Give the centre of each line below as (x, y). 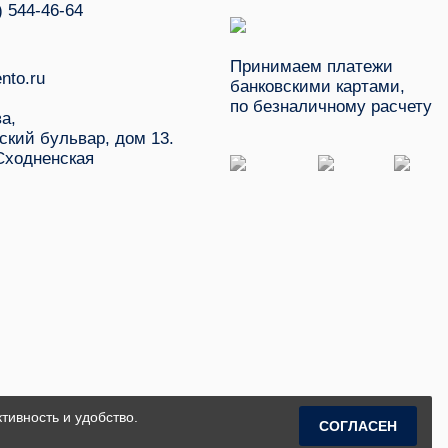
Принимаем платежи (311, 66)
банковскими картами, (317, 86)
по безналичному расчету (331, 106)
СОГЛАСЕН (358, 426)
